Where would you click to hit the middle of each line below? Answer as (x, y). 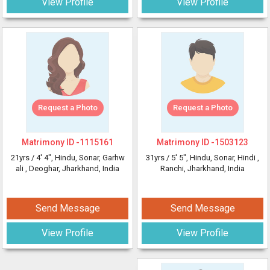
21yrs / (23, 158)
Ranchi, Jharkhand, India (202, 168)
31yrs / (159, 158)
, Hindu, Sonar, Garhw (88, 158)
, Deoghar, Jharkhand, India (72, 168)
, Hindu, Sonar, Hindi (222, 158)
